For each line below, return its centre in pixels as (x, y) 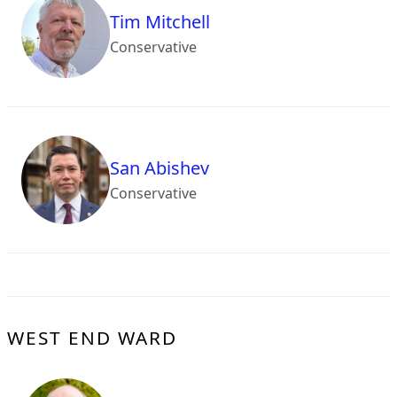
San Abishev (160, 168)
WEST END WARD (92, 337)
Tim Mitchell (160, 22)
